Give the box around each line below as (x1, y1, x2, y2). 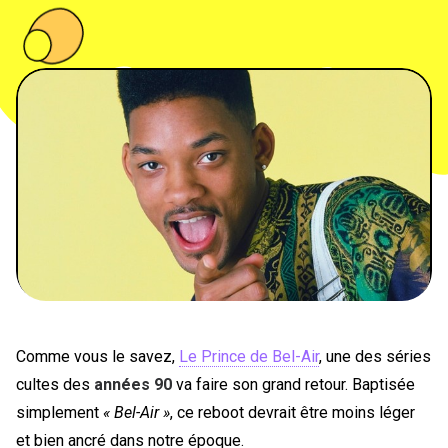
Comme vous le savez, (16, 347, 179, 366)
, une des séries (319, 347, 431, 366)
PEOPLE (168, 29, 236, 60)
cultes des (16, 375, 94, 394)
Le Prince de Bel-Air (179, 347, 319, 366)
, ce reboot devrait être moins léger (170, 403, 415, 422)
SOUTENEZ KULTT (168, 194, 322, 225)
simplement (16, 403, 103, 422)
